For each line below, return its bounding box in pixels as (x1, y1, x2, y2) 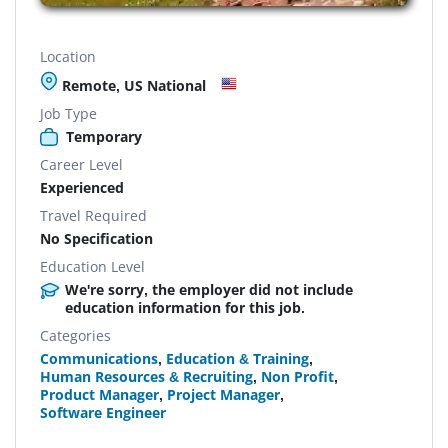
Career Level (40, 154, 123, 174)
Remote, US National (58, 75, 206, 95)
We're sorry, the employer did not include (65, 279, 353, 299)
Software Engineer (40, 402, 166, 422)
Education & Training (166, 348, 309, 368)
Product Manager (40, 384, 159, 404)
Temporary (66, 126, 142, 146)
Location (40, 46, 96, 66)
